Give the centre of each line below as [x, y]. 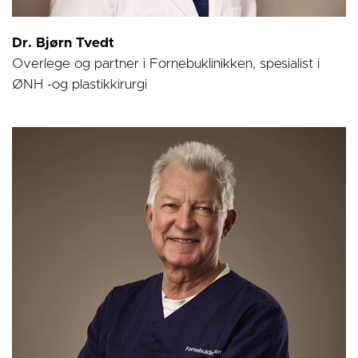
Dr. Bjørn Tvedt [65, 43]
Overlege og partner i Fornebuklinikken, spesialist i [166, 64]
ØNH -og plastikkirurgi [80, 85]
